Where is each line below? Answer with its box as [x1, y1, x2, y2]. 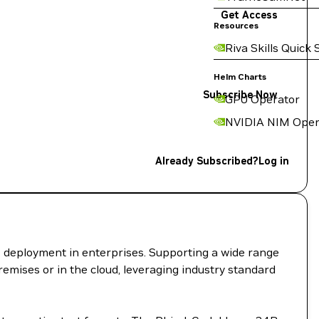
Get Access [221, 9, 278, 21]
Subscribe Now [203, 88, 278, 101]
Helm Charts [214, 71, 266, 82]
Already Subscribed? [155, 154, 258, 167]
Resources [214, 20, 258, 31]
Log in [258, 155, 289, 167]
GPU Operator [225, 92, 300, 106]
